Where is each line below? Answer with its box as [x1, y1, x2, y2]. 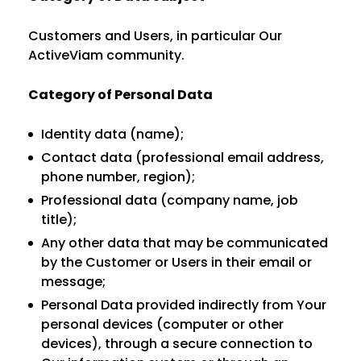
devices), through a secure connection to [41, 334, 313, 353]
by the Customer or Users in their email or [41, 253, 312, 272]
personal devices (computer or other [41, 315, 284, 334]
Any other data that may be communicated [41, 234, 328, 252]
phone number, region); [41, 168, 195, 186]
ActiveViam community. [28, 46, 185, 64]
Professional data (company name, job [41, 191, 298, 210]
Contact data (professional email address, [41, 148, 324, 167]
